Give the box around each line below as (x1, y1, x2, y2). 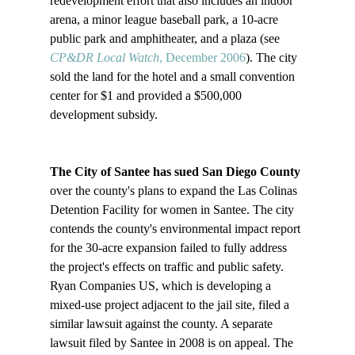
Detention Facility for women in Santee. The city (49, 203, 297, 217)
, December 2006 (158, 51, 246, 65)
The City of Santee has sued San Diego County (49, 165, 300, 179)
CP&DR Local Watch (49, 51, 159, 65)
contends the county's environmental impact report (49, 222, 303, 236)
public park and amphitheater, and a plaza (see (49, 32, 283, 46)
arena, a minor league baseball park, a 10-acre (49, 13, 281, 27)
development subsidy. (49, 108, 158, 122)
